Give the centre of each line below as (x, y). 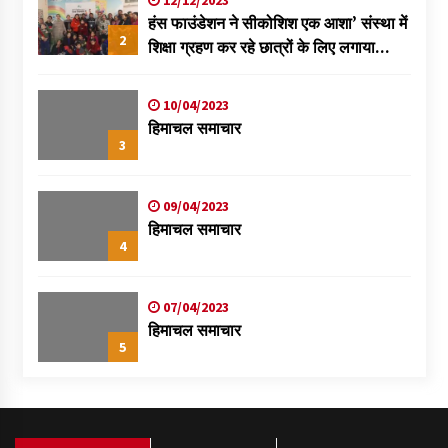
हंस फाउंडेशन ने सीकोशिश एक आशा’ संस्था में (277, 22)
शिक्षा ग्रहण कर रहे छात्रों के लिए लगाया (261, 46)
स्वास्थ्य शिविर (188, 70)
